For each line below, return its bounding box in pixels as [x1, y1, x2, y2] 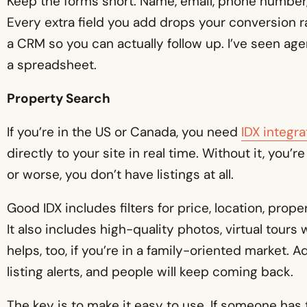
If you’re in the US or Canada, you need [7, 123, 241, 140]
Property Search [7, 89, 110, 107]
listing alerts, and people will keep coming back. [7, 262, 293, 280]
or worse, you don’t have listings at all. [7, 165, 234, 183]
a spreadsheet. [7, 56, 97, 73]
